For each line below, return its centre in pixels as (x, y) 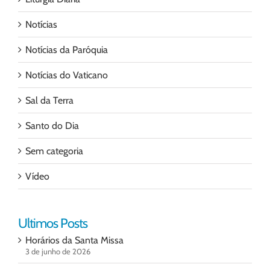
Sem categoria (54, 151)
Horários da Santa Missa (74, 240)
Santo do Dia (52, 126)
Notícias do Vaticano (67, 75)
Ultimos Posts (53, 224)
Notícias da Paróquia (67, 50)
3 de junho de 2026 (58, 252)
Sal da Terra (49, 101)
